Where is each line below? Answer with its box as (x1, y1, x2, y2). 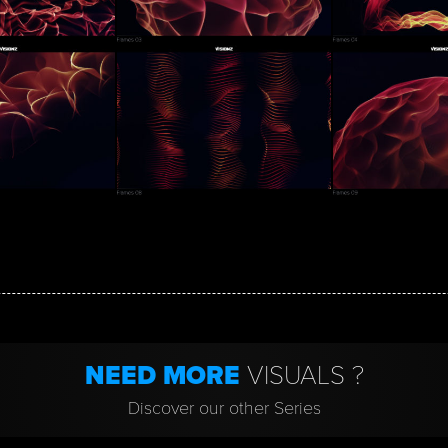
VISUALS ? (246, 359, 364, 391)
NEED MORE (84, 359, 247, 391)
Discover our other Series (127, 396, 321, 419)
